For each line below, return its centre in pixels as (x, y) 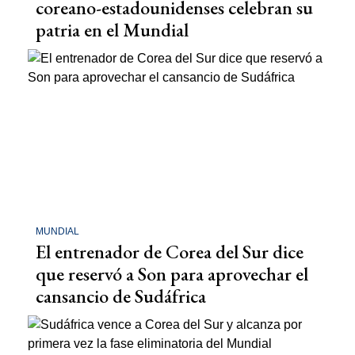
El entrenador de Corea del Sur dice (170, 251)
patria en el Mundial (112, 30)
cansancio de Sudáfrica (121, 296)
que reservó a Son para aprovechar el (172, 273)
